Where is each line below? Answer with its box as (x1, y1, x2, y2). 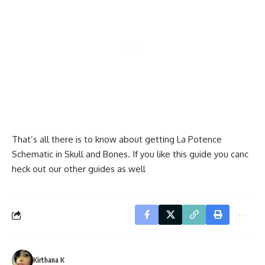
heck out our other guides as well (12, 163, 146, 175)
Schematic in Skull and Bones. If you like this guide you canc (12, 148, 248, 160)
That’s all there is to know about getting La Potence (12, 134, 222, 146)
